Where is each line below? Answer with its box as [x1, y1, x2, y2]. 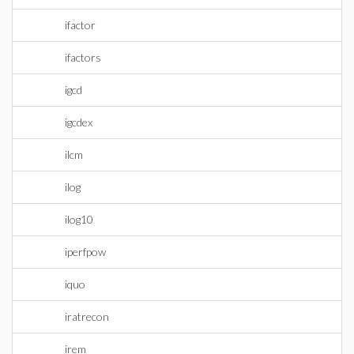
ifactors [65, 51, 101, 64]
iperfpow [65, 245, 106, 258]
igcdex [65, 115, 92, 129]
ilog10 [65, 213, 93, 226]
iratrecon [65, 310, 109, 323]
